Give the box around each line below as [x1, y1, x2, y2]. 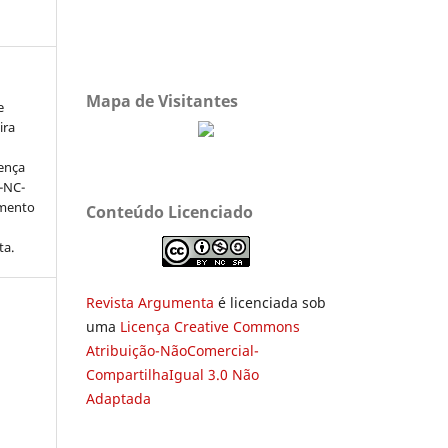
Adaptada [86, 388, 151, 408]
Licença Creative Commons [120, 316, 300, 336]
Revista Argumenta [86, 292, 214, 312]
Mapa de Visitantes [86, 89, 238, 112]
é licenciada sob [214, 292, 326, 312]
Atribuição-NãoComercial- [86, 340, 259, 360]
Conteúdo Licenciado [86, 200, 253, 223]
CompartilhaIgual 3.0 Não [86, 364, 259, 384]
